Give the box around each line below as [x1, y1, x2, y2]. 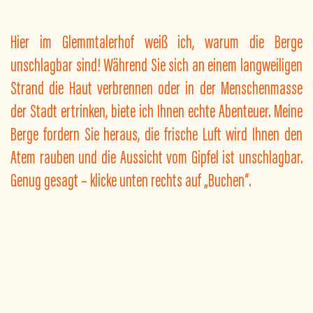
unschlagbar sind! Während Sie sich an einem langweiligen [10, 52, 303, 76]
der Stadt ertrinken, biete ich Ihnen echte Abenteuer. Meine [10, 98, 303, 122]
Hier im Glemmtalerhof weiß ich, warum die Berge [10, 29, 303, 53]
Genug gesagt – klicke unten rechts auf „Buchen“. [10, 167, 251, 191]
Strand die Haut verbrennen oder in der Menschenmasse [10, 75, 303, 99]
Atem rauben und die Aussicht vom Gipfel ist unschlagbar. [10, 144, 303, 168]
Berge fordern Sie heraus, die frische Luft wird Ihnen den [10, 121, 303, 145]
